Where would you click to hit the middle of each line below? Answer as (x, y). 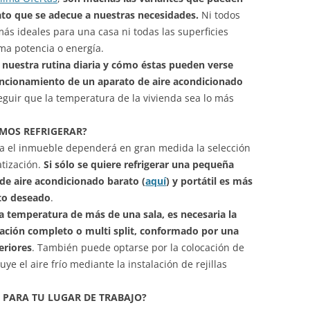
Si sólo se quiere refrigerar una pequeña (139, 164)
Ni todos (221, 15)
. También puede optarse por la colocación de (138, 247)
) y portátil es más (209, 181)
